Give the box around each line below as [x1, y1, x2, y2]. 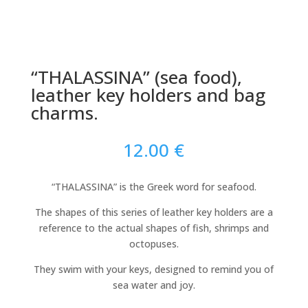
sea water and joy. [112, 278, 195, 291]
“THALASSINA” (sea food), [30, 65, 242, 89]
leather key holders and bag [30, 82, 265, 107]
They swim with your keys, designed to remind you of [34, 263, 274, 276]
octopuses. [129, 237, 179, 250]
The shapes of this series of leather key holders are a [34, 206, 273, 219]
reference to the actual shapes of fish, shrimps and [38, 221, 269, 234]
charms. [30, 100, 98, 125]
